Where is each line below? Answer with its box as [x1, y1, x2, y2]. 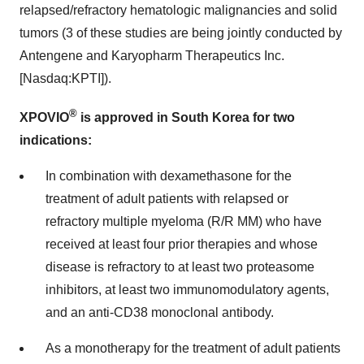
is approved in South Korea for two [77, 110, 295, 124]
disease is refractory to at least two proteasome [45, 259, 314, 274]
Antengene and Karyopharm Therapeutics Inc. [19, 49, 284, 63]
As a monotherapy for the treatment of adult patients [45, 340, 340, 355]
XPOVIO [19, 110, 69, 124]
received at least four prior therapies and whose [45, 236, 318, 251]
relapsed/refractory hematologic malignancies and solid [19, 3, 337, 18]
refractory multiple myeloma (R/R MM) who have [45, 214, 322, 228]
